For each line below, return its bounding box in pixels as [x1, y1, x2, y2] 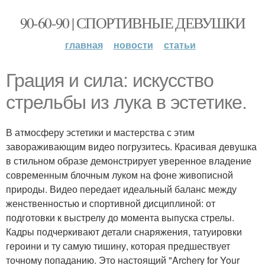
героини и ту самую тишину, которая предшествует [6, 239, 230, 253]
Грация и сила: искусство [6, 70, 214, 91]
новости [113, 38, 153, 51]
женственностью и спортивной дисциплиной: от [6, 196, 215, 210]
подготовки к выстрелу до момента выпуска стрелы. [6, 211, 234, 224]
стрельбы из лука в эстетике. [6, 92, 247, 113]
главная [64, 38, 103, 51]
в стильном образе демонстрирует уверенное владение [6, 154, 251, 167]
